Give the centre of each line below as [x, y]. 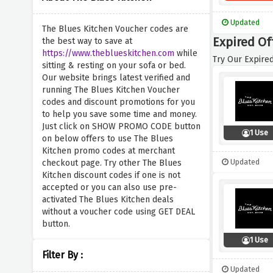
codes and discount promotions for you [118, 102]
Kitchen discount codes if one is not [111, 175]
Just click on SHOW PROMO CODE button [121, 126]
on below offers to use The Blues [107, 139]
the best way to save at [87, 41]
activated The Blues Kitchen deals [108, 200]
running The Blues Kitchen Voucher [111, 90]
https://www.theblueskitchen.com [108, 53]
